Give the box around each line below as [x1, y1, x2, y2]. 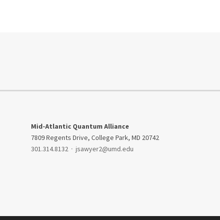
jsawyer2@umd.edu [75, 144, 134, 153]
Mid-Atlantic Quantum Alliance [30, 122, 129, 131]
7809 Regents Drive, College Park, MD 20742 [30, 133, 159, 142]
